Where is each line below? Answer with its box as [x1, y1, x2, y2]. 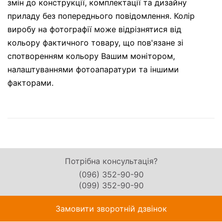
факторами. [7, 78, 54, 88]
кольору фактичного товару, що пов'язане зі [7, 38, 183, 48]
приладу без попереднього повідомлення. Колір [7, 11, 195, 21]
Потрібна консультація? [64, 156, 158, 166]
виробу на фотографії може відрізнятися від [7, 24, 181, 35]
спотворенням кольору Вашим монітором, [7, 51, 175, 61]
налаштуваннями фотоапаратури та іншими [7, 64, 179, 75]
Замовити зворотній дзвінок [55, 204, 167, 214]
